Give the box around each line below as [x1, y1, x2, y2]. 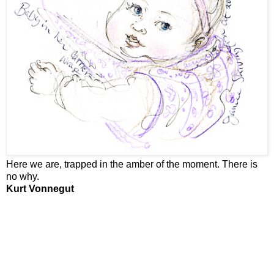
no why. [6, 171, 39, 182]
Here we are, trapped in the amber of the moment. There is [6, 158, 257, 169]
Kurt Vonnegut [6, 183, 74, 194]
